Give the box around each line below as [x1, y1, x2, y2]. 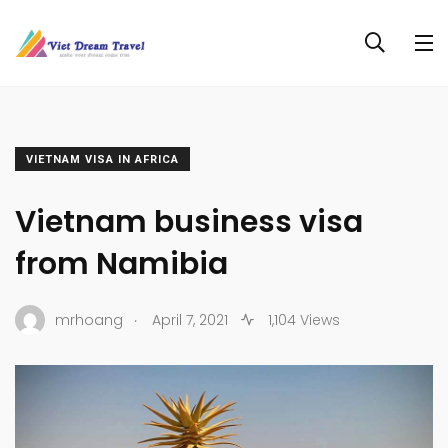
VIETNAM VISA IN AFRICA [26, 153, 179, 166]
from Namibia [15, 243, 228, 285]
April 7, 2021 [152, 309, 228, 330]
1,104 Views [264, 309, 340, 330]
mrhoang [55, 309, 123, 330]
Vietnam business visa [15, 201, 363, 243]
